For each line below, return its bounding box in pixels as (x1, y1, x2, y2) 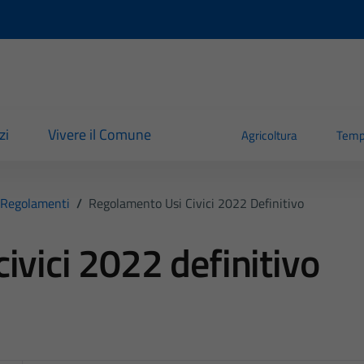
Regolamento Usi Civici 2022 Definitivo (89, 193, 304, 213)
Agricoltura (241, 126, 298, 145)
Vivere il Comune (47, 123, 151, 146)
